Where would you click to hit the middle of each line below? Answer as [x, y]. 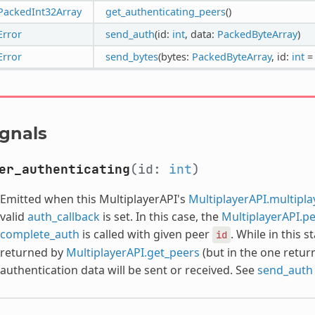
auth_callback [63, 216]
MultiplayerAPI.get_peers [133, 252]
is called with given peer [146, 234]
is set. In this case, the [160, 216]
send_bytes [131, 56]
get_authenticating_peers [165, 11]
